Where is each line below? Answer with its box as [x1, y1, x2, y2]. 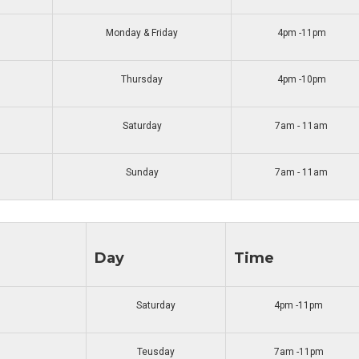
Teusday [137, 346, 175, 357]
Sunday [125, 167, 159, 178]
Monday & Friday [106, 27, 178, 38]
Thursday [121, 74, 163, 85]
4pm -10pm [276, 74, 326, 85]
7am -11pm [273, 346, 324, 357]
